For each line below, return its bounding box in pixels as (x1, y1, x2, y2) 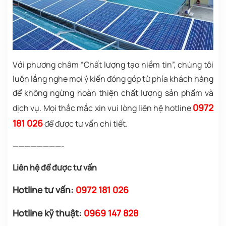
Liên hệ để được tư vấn (13, 162, 97, 174)
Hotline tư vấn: (13, 184, 74, 196)
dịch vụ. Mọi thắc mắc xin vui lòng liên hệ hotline (13, 102, 191, 114)
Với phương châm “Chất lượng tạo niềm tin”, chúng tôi (13, 59, 213, 71)
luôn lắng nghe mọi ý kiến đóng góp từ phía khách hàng (13, 73, 213, 85)
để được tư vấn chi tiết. (44, 118, 128, 130)
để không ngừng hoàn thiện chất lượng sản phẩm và (13, 87, 213, 99)
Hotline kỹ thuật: (13, 207, 84, 219)
